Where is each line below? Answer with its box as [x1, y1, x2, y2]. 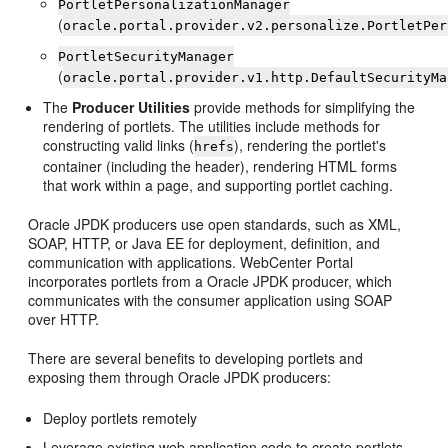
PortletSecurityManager [58, 49, 235, 64]
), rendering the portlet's [234, 135, 387, 155]
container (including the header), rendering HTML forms [43, 156, 398, 176]
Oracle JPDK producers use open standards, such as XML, [28, 214, 402, 234]
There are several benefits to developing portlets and [28, 348, 364, 368]
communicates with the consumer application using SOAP [28, 290, 393, 310]
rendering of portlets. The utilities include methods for [43, 116, 381, 136]
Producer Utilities [72, 97, 191, 117]
